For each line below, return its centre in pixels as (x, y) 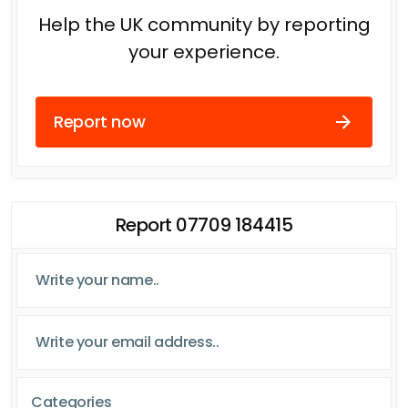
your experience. (204, 51)
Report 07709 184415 (204, 224)
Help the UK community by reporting (204, 24)
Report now (100, 122)
